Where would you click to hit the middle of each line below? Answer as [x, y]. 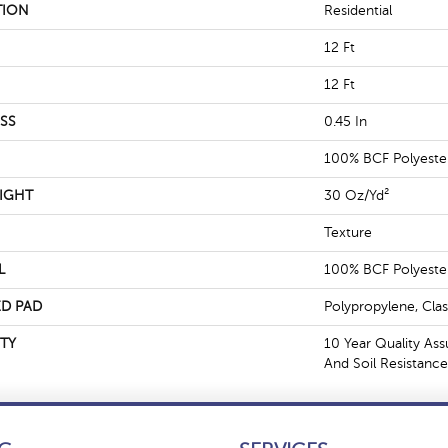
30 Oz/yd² [356, 195]
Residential [358, 10]
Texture [348, 232]
